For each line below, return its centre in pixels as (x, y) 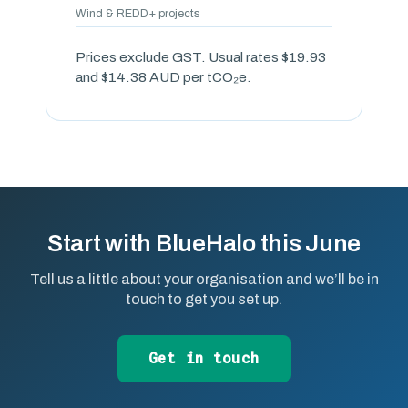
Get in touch (204, 358)
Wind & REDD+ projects (138, 14)
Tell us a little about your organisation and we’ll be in (204, 279)
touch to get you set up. (204, 299)
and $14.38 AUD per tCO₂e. (164, 77)
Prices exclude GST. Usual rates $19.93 (201, 57)
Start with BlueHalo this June (204, 243)
